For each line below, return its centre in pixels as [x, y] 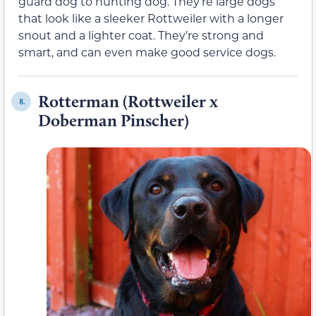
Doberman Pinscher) [115, 121]
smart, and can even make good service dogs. [147, 52]
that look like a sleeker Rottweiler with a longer [151, 18]
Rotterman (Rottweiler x [128, 102]
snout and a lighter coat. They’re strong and [141, 35]
